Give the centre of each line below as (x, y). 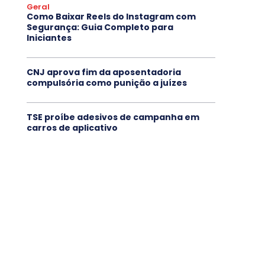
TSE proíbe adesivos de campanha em (113, 117)
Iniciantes (49, 38)
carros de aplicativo (72, 127)
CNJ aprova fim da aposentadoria (104, 72)
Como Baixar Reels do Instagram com (111, 16)
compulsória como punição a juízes (106, 83)
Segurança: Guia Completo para (100, 27)
